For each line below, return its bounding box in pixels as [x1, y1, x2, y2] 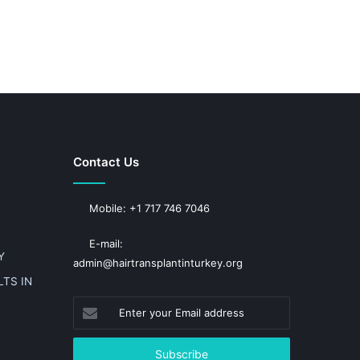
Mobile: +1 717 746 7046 [86, 202, 210, 215]
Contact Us [73, 154, 139, 170]
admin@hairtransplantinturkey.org [73, 256, 243, 269]
